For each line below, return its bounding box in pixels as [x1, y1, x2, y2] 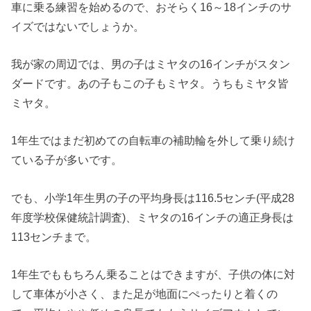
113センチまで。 [11, 230, 97, 243]
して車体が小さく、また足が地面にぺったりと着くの [11, 287, 278, 301]
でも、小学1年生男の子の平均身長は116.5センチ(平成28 [11, 191, 295, 204]
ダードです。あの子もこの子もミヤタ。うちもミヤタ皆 [11, 77, 289, 90]
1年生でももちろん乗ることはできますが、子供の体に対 [11, 268, 296, 281]
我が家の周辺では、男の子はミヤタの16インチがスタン [11, 58, 291, 71]
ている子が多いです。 [11, 153, 123, 167]
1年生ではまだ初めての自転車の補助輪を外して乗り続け [11, 134, 296, 147]
